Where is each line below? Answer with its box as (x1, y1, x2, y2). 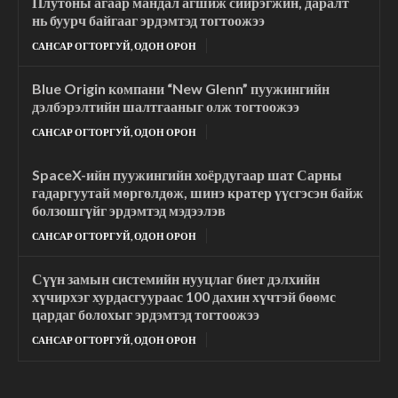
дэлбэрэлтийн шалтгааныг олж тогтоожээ (32, 97, 299, 115)
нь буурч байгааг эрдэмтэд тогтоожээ (32, 11, 265, 28)
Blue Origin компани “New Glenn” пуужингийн (32, 79, 330, 97)
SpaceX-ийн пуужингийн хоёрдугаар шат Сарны (32, 165, 342, 183)
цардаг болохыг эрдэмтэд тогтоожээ (32, 305, 259, 322)
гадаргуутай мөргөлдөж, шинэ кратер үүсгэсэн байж (32, 183, 363, 201)
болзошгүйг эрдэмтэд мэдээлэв (32, 201, 226, 219)
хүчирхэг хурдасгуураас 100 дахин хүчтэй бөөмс (32, 287, 336, 305)
